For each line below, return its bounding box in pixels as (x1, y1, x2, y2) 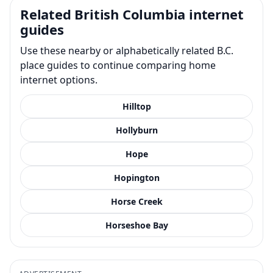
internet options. (20, 73, 97, 87)
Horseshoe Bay (105, 219, 168, 231)
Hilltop (122, 100, 151, 112)
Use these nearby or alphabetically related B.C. (20, 43, 233, 57)
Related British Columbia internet (20, 4, 244, 23)
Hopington (113, 171, 160, 183)
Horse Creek (110, 195, 163, 207)
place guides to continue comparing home (20, 58, 216, 72)
